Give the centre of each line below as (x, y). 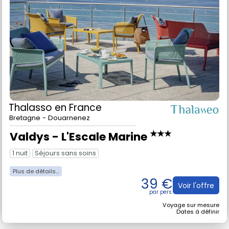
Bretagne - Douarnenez (50, 118)
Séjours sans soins (65, 153)
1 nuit (20, 153)
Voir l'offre (196, 185)
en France (78, 107)
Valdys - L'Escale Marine (80, 136)
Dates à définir (198, 212)
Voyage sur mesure (191, 205)
